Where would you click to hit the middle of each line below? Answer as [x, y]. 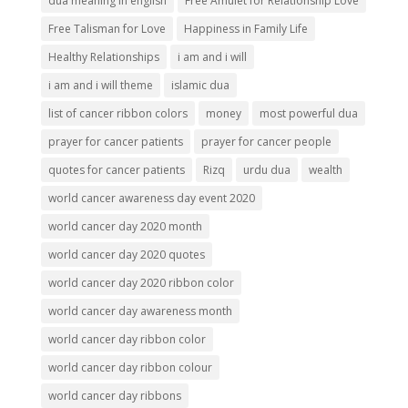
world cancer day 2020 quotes [126, 254]
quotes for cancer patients [116, 169]
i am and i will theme [100, 85]
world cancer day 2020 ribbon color [141, 282]
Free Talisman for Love [107, 28]
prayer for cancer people [266, 141]
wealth [325, 169]
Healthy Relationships [103, 56]
